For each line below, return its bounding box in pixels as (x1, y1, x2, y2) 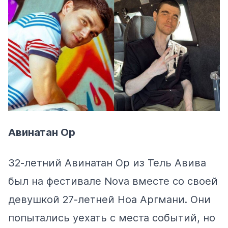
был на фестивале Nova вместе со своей (8, 175, 218, 188)
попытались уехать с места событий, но (8, 212, 215, 224)
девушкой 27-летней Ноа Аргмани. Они (8, 193, 211, 206)
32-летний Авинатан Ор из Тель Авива (8, 157, 206, 169)
